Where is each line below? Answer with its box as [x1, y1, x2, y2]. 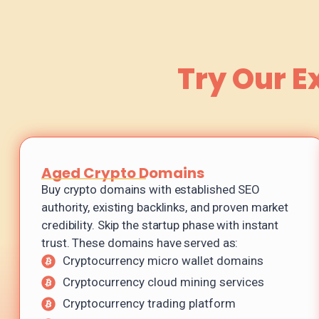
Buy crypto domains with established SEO [41, 182, 261, 197]
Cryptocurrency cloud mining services [63, 275, 264, 290]
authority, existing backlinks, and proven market [41, 200, 289, 215]
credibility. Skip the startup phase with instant [41, 218, 279, 233]
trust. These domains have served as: [41, 236, 239, 251]
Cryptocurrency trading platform [63, 296, 236, 311]
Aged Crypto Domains [41, 163, 204, 184]
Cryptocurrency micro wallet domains [63, 253, 263, 268]
